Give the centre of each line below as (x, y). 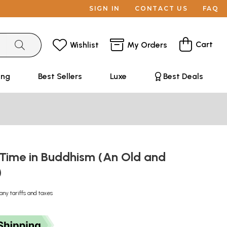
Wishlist (84, 45)
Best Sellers (60, 76)
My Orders (147, 45)
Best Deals (183, 76)
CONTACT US (161, 8)
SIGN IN (105, 8)
